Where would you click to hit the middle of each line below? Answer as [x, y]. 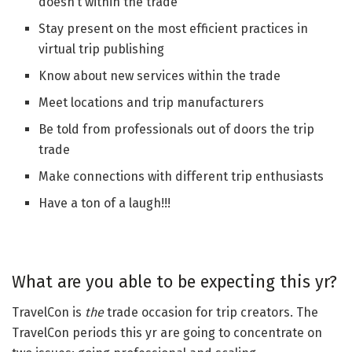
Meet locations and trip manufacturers [152, 103]
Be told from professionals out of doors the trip [177, 130]
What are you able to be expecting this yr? [174, 282]
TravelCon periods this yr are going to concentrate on [167, 332]
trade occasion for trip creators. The [211, 312]
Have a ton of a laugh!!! [105, 203]
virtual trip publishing [102, 49]
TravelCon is [48, 312]
